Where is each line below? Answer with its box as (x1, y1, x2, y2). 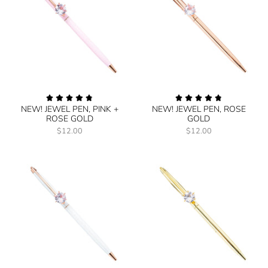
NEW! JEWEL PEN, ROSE (151, 103, 246, 115)
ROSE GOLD (45, 112, 93, 124)
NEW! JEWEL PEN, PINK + (20, 103, 118, 115)
